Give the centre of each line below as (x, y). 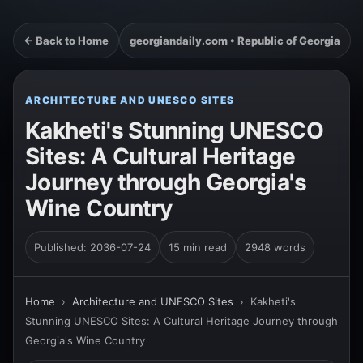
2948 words (275, 247)
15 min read (198, 247)
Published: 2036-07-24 (92, 247)
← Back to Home (66, 41)
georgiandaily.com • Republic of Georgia (235, 41)
